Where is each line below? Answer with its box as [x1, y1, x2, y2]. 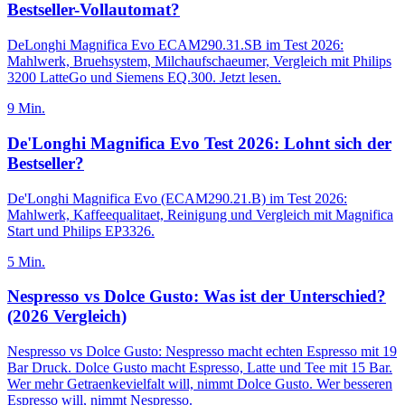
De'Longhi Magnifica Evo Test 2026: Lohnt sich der [7, 133, 391, 153]
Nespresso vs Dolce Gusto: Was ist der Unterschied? [7, 287, 386, 306]
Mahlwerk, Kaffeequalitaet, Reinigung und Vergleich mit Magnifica [7, 206, 393, 222]
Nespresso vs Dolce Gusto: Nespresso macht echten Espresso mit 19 [7, 344, 397, 359]
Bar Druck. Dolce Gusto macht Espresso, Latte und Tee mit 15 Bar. [7, 360, 392, 375]
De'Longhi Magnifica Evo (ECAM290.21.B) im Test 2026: [7, 190, 347, 206]
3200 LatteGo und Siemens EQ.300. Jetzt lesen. [7, 70, 281, 86]
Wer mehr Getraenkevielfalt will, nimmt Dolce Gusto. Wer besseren [7, 376, 392, 391]
